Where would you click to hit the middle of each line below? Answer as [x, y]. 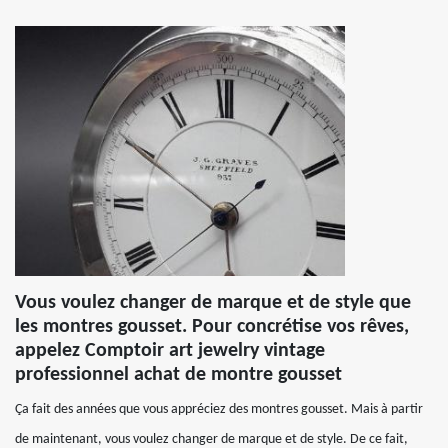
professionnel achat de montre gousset [178, 375]
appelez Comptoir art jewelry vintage [170, 351]
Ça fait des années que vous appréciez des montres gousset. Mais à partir [219, 409]
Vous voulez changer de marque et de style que [213, 303]
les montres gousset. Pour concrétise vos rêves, [212, 327]
